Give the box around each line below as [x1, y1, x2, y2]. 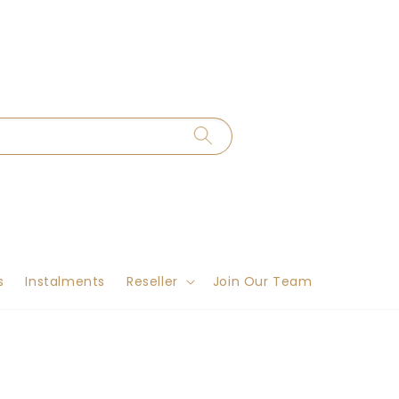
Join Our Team [212, 273, 313, 290]
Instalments [25, 273, 106, 290]
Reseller [126, 273, 178, 290]
